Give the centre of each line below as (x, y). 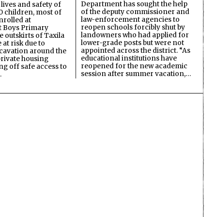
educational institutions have (129, 58)
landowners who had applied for (135, 35)
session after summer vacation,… (136, 74)
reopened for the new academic (134, 66)
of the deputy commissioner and (135, 12)
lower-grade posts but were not (132, 43)
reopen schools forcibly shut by (133, 27)
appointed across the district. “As (136, 50)
